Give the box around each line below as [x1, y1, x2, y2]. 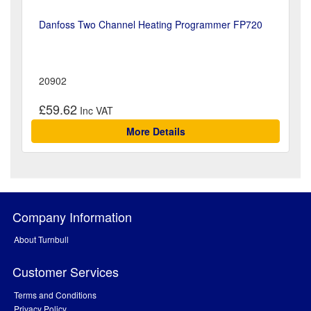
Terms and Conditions [14, 289, 96, 301]
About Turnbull [14, 233, 69, 246]
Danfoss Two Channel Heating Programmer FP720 [39, 17, 262, 32]
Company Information [12, 208, 132, 226]
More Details [126, 124, 185, 139]
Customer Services [12, 262, 119, 281]
